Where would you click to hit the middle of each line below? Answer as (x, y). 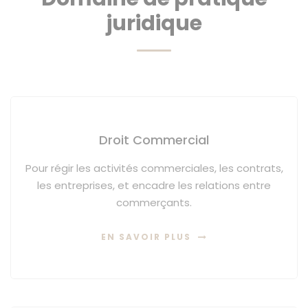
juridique (154, 23)
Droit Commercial (154, 140)
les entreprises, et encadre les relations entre (154, 185)
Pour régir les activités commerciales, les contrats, (154, 168)
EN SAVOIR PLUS (146, 236)
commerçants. (154, 202)
